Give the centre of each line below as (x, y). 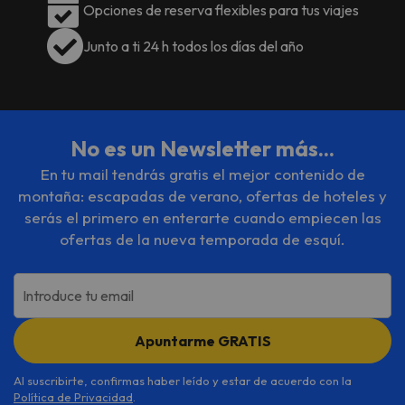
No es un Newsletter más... (202, 148)
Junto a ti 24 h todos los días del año (193, 46)
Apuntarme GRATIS (202, 341)
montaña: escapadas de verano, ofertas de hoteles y (202, 196)
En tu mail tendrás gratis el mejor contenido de (202, 174)
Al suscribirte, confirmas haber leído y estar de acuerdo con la (183, 381)
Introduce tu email (78, 296)
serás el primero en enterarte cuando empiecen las (202, 217)
